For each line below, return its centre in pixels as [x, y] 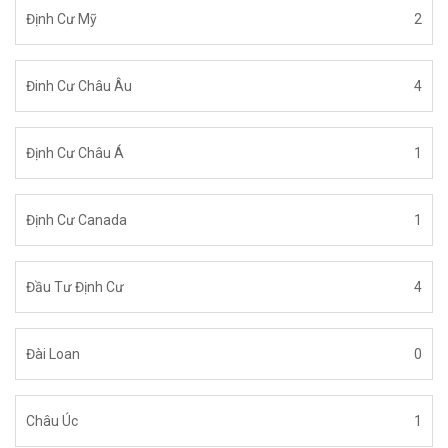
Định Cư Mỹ [61, 19]
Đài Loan [53, 354]
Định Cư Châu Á [75, 153]
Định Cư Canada [76, 220]
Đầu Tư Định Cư [75, 287]
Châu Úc [52, 421]
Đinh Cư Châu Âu [79, 86]
